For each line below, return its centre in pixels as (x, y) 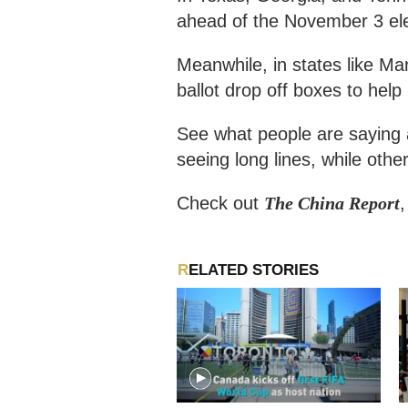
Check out (220, 203)
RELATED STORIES (253, 270)
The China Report (332, 203)
